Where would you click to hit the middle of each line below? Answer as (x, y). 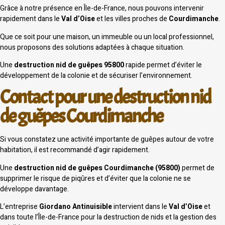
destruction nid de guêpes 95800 (69, 65)
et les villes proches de (132, 19)
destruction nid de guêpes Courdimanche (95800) (97, 168)
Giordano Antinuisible (76, 207)
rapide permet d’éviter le (163, 65)
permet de (197, 168)
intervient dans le (140, 207)
